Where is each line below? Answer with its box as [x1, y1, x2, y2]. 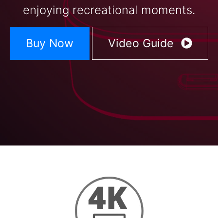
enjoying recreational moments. [23, 3, 195, 18]
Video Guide [108, 36, 177, 51]
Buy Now [25, 36, 73, 51]
